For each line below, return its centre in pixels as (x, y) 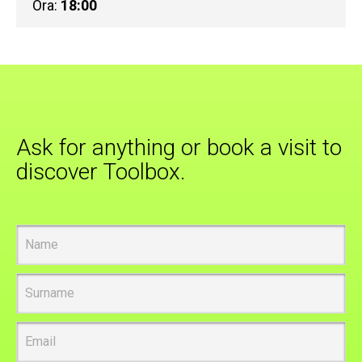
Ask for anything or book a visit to (179, 147)
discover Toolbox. (101, 171)
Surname (44, 282)
